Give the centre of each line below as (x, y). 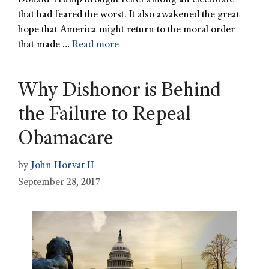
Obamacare (66, 140)
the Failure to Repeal (104, 116)
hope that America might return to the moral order (126, 31)
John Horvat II (62, 166)
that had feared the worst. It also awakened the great (129, 16)
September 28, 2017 (59, 183)
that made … (45, 46)
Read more (95, 46)
